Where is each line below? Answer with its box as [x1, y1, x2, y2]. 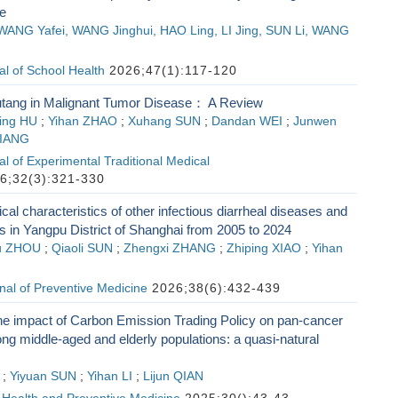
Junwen [292, 115, 337, 128]
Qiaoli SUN [51, 242, 113, 255]
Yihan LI [86, 370, 132, 383]
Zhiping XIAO [226, 242, 301, 255]
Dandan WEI [211, 115, 283, 128]
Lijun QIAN [142, 370, 203, 383]
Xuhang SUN [127, 115, 201, 128]
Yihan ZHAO [47, 115, 117, 128]
